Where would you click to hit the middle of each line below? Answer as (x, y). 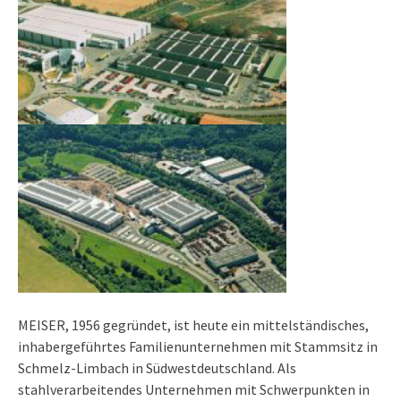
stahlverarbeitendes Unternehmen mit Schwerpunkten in (194, 389)
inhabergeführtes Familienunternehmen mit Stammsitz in (198, 346)
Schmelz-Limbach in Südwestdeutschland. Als (157, 367)
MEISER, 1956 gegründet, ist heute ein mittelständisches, (193, 324)
